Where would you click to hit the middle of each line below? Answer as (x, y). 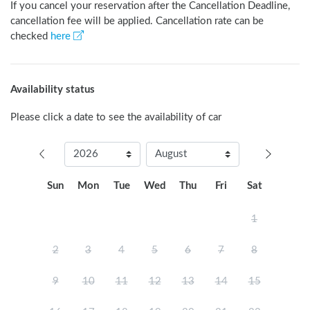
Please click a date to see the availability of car (116, 117)
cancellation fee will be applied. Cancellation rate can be (137, 21)
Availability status (53, 89)
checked (30, 36)
